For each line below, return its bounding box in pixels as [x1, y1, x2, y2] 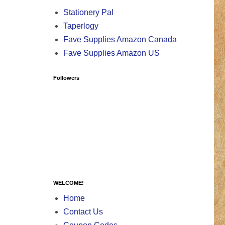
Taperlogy [63, 22, 98, 31]
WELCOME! [53, 180, 84, 186]
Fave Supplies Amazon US [63, 49, 160, 58]
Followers [53, 75, 79, 81]
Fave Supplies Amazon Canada [63, 35, 177, 44]
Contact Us [63, 207, 103, 216]
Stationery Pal [63, 8, 114, 17]
